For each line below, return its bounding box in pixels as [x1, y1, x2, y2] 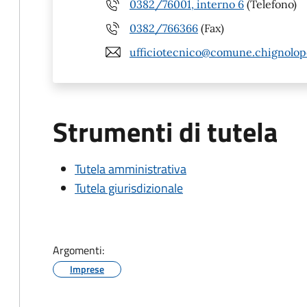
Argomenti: [53, 242, 104, 258]
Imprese [70, 262, 104, 276]
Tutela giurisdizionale [75, 179, 183, 197]
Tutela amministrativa [75, 160, 186, 178]
